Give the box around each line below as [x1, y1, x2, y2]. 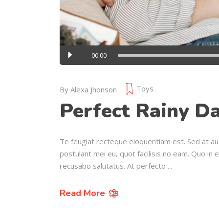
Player [59, 58, 81, 68]
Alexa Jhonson [70, 85, 117, 95]
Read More [60, 187, 105, 199]
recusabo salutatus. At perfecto [60, 161, 168, 171]
